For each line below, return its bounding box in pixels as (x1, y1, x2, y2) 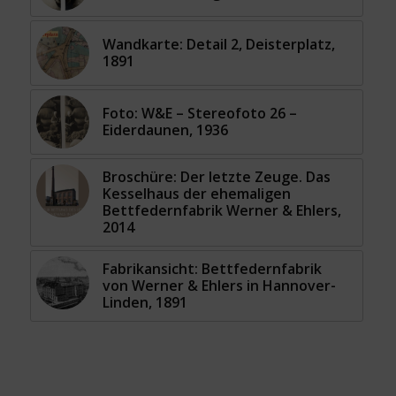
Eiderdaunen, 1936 (102, 120, 228, 141)
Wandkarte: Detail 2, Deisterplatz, (102, 34, 335, 55)
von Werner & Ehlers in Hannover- (102, 276, 336, 296)
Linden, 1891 (102, 293, 187, 313)
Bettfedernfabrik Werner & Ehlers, (102, 201, 341, 221)
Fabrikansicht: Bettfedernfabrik (102, 259, 322, 279)
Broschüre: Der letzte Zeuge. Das (102, 167, 331, 187)
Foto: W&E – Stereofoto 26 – (102, 103, 297, 124)
